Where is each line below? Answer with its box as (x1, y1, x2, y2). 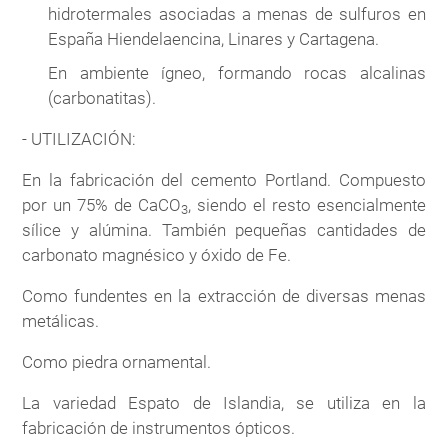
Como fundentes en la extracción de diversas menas (22, 285, 426, 306)
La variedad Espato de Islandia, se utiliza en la (22, 392, 426, 413)
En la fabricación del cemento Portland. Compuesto (22, 169, 426, 190)
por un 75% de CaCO (22, 194, 181, 215)
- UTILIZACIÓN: (22, 128, 137, 149)
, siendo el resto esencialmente (188, 194, 426, 215)
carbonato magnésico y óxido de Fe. (22, 244, 292, 265)
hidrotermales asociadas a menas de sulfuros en (48, 4, 426, 25)
